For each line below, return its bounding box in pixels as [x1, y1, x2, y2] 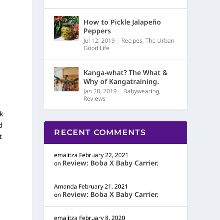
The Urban [145, 36, 175, 45]
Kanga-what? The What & [83, 68, 168, 77]
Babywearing [123, 87, 160, 95]
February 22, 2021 [79, 151, 129, 159]
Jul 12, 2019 [83, 36, 115, 45]
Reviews [83, 94, 106, 103]
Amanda [54, 182, 78, 191]
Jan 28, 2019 [83, 87, 117, 95]
